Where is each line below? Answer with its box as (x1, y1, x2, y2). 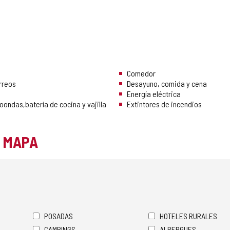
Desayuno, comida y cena (127, 79, 207, 89)
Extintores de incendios (127, 99, 202, 109)
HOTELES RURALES (160, 211, 217, 221)
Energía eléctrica (127, 89, 181, 99)
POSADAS (44, 211, 73, 221)
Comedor (127, 68, 156, 79)
